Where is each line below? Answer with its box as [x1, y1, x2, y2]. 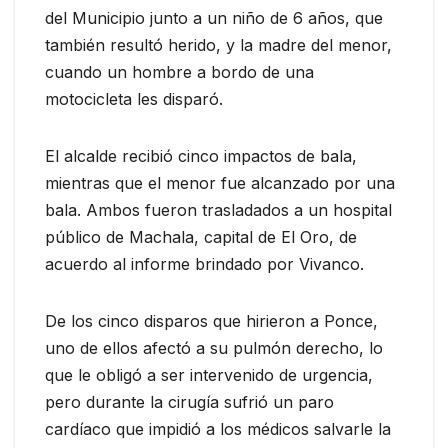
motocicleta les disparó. [45, 89, 223, 110]
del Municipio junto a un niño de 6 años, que [45, 8, 383, 29]
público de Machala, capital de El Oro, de [45, 227, 357, 248]
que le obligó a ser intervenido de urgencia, [45, 365, 373, 386]
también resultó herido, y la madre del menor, [45, 35, 392, 56]
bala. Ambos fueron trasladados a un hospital [45, 200, 392, 221]
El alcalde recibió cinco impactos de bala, [45, 146, 357, 167]
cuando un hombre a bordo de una [45, 62, 314, 83]
